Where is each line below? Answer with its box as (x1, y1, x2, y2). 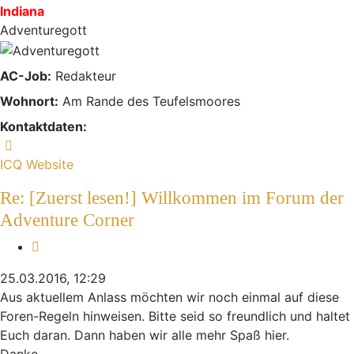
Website (26, 156, 73, 172)
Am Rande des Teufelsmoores (58, 92, 240, 109)
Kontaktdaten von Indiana (17, 136, 170, 153)
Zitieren (39, 237, 84, 254)
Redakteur (51, 67, 116, 84)
